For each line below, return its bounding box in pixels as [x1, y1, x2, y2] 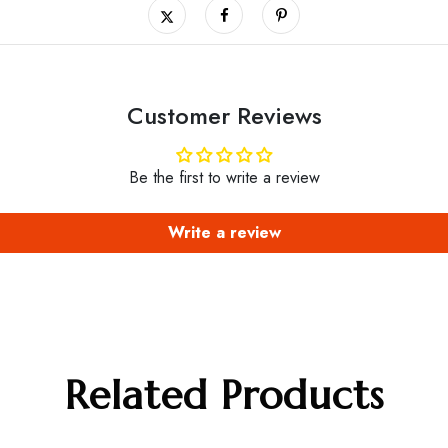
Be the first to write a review [128, 165, 320, 189]
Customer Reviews [126, 97, 322, 133]
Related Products [64, 369, 384, 420]
